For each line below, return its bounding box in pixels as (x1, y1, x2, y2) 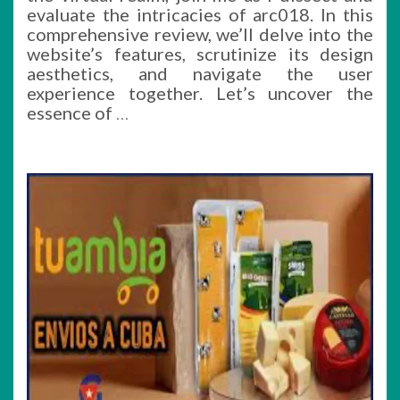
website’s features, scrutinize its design (27, 43, 373, 64)
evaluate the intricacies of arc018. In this (27, 4, 373, 25)
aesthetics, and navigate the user (27, 62, 373, 84)
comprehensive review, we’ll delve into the (27, 23, 373, 45)
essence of (27, 102, 116, 123)
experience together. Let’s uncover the (27, 82, 373, 104)
